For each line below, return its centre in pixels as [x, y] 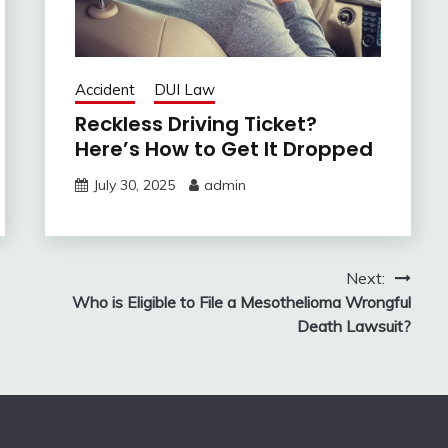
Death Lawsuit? [353, 325]
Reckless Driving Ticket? [195, 123]
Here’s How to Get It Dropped [223, 148]
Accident [104, 89]
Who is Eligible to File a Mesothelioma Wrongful [241, 301]
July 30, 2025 [133, 184]
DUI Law [184, 89]
